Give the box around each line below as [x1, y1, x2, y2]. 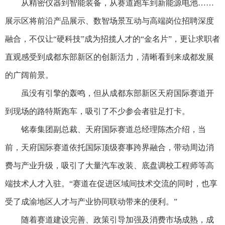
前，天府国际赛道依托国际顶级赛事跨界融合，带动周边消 [5, 143, 214, 152]
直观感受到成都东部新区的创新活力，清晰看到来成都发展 [5, 52, 214, 61]
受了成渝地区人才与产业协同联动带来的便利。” [5, 197, 177, 206]
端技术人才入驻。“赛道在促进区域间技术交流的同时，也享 [5, 179, 217, 188]
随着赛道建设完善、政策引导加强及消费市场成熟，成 [5, 215, 214, 224]
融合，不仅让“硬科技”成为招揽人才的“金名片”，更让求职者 [5, 34, 220, 43]
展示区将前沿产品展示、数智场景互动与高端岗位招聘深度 [5, 16, 214, 25]
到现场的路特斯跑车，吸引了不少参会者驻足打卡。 [5, 106, 190, 116]
